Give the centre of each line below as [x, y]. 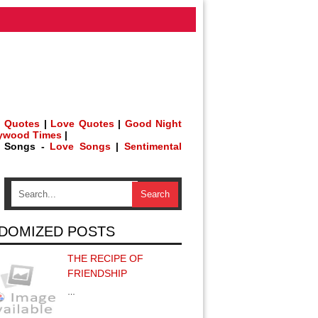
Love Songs [80, 146]
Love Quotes [82, 124]
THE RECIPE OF [105, 258]
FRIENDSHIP [97, 273]
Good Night [153, 124]
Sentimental [153, 146]
